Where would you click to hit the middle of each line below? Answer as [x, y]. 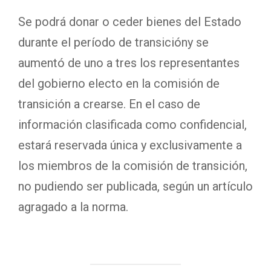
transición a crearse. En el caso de [109, 104]
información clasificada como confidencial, [132, 125]
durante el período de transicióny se [113, 42]
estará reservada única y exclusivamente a [130, 145]
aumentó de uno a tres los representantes [129, 63]
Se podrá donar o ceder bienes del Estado [130, 22]
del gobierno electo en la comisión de [119, 83]
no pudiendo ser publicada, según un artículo [135, 186]
